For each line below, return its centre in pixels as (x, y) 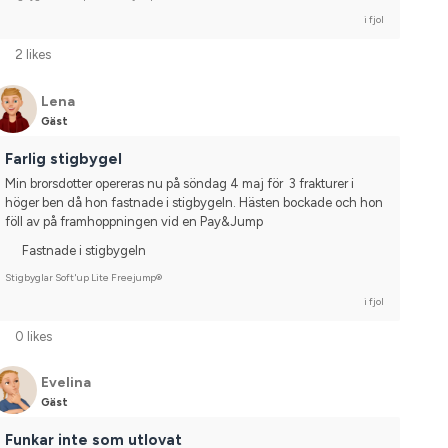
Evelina (65, 383)
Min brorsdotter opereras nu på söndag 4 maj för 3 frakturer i (179, 183)
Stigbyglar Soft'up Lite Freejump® (83, 277)
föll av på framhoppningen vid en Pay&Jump (133, 221)
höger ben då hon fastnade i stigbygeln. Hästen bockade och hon (193, 202)
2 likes (32, 55)
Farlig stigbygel (63, 158)
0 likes (33, 336)
